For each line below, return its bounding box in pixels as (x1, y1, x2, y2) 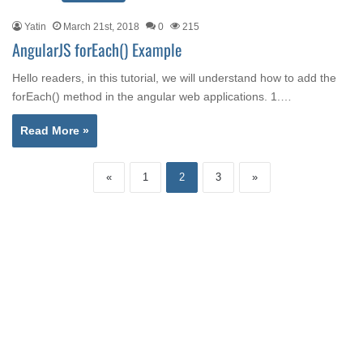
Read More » (20, 124, 89, 137)
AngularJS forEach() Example (12, 37, 181, 62)
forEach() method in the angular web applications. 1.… (12, 90, 292, 103)
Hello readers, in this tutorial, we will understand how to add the (12, 71, 336, 84)
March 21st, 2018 (63, 21, 139, 32)
